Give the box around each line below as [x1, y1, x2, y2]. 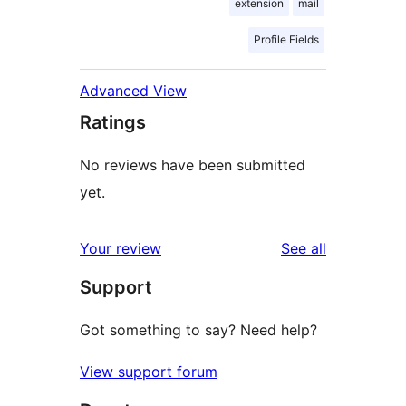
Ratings [80, 111, 146, 134]
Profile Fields [254, 33, 319, 47]
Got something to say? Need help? [80, 321, 317, 340]
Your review [80, 239, 161, 258]
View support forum [80, 362, 217, 382]
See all [281, 239, 326, 258]
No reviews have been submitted [80, 156, 305, 175]
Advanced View [80, 82, 187, 101]
